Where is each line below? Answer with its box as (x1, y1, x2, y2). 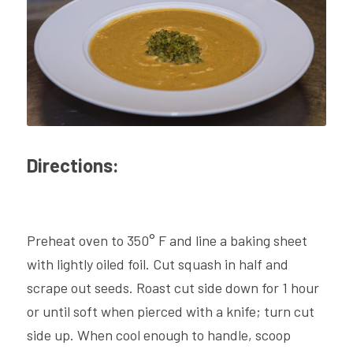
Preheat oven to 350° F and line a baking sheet (27, 232, 307, 249)
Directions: (27, 154, 119, 176)
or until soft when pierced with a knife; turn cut (27, 303, 314, 320)
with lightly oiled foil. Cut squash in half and (27, 255, 288, 273)
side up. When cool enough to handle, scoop (27, 326, 291, 344)
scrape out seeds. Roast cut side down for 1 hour (27, 279, 319, 296)
